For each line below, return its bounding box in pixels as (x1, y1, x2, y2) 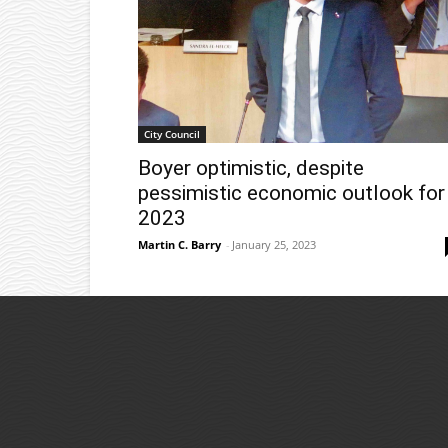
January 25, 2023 (232, 236, 316, 252)
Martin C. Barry (138, 236, 221, 252)
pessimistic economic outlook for (138, 180, 445, 205)
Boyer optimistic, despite (138, 155, 364, 180)
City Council (144, 126, 200, 141)
